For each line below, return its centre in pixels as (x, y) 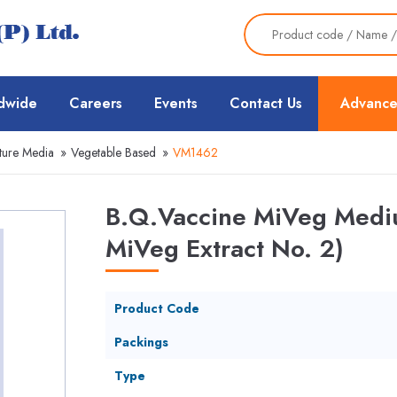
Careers (96, 103)
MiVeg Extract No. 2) (224, 249)
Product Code (156, 308)
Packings (141, 342)
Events (176, 103)
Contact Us (266, 103)
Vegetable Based (113, 152)
